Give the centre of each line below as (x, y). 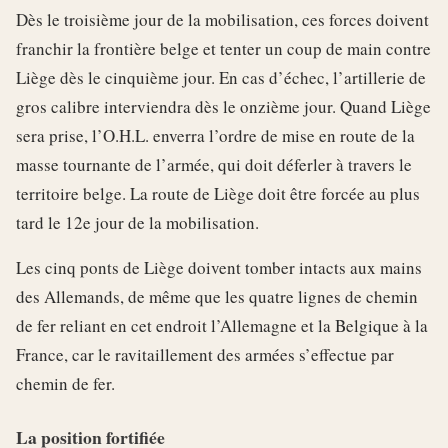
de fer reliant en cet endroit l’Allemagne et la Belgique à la (222, 325)
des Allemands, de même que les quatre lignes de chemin (217, 296)
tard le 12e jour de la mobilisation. (137, 222)
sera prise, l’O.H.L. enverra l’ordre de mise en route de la (215, 135)
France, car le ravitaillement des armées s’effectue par (205, 354)
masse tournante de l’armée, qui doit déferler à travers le (214, 164)
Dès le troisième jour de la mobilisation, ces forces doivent (222, 19)
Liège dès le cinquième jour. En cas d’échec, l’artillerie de (221, 77)
